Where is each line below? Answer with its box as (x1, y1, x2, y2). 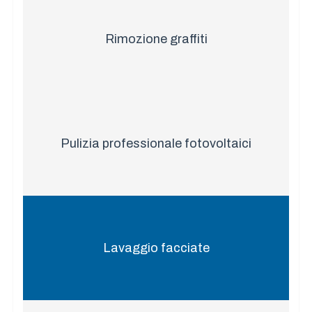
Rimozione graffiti (104, 31, 208, 46)
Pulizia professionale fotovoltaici (61, 136, 251, 150)
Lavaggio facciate (102, 240, 210, 255)
